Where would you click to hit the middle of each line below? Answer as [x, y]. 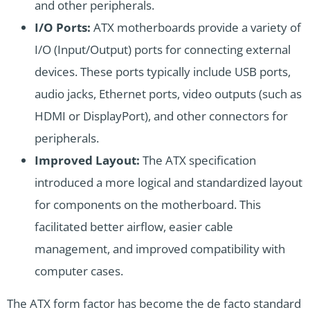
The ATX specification [198, 161]
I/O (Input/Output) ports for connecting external [163, 50]
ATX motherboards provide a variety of [196, 28]
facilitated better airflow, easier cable [134, 227]
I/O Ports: [63, 28]
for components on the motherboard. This [148, 205]
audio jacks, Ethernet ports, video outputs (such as [168, 94]
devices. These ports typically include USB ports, [163, 72]
